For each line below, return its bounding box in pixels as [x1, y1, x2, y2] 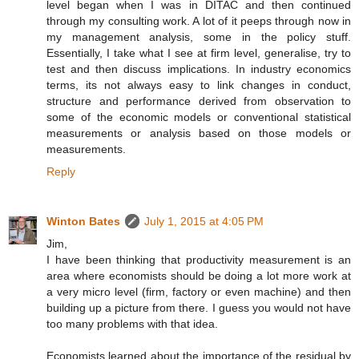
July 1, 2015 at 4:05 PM [144, 215, 264, 228]
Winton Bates [46, 215, 120, 228]
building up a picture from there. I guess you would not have [46, 301, 351, 315]
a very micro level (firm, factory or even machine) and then [46, 285, 351, 299]
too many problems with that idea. [46, 317, 218, 331]
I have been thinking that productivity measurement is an [46, 253, 351, 267]
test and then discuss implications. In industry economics [46, 63, 351, 76]
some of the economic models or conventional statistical [46, 111, 351, 124]
